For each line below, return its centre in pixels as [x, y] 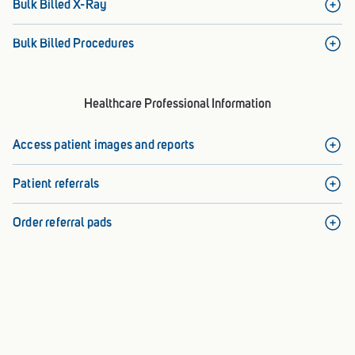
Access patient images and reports [104, 144]
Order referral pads [63, 222]
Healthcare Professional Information [177, 103]
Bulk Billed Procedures [74, 43]
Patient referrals [56, 183]
